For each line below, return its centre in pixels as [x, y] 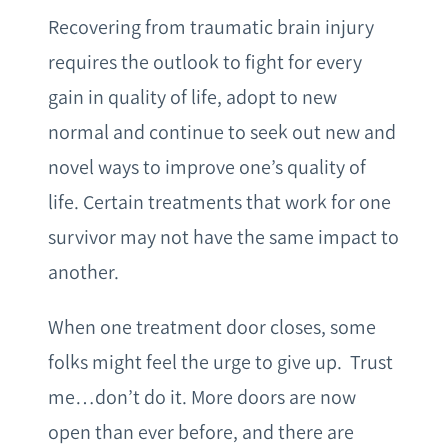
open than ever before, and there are [201, 432]
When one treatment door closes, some [212, 327]
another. [83, 272]
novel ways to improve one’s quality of [207, 167]
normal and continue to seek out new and [222, 132]
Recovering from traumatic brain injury [211, 27]
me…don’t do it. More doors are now [202, 397]
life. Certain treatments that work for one [219, 202]
